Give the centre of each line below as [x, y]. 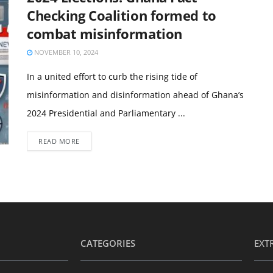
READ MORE [59, 141]
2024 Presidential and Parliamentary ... [106, 113]
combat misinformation [105, 34]
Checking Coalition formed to [122, 15]
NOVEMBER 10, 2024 [65, 52]
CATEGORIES [108, 243]
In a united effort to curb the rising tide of [112, 76]
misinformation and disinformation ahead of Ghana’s [135, 95]
